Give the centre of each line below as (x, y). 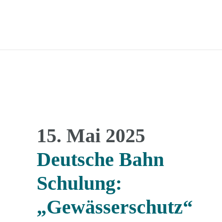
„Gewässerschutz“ (115, 207)
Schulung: (79, 183)
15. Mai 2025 (91, 136)
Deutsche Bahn (100, 159)
